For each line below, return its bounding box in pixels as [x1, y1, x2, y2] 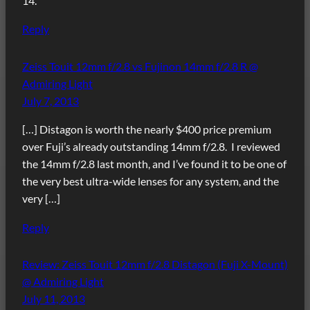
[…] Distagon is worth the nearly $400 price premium [22, 122, 271, 136]
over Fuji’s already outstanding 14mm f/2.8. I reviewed [22, 140, 280, 154]
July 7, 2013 [22, 94, 79, 108]
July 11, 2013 [22, 292, 85, 306]
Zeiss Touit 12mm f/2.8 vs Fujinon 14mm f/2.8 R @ [22, 60, 258, 73]
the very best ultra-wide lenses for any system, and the [22, 174, 279, 188]
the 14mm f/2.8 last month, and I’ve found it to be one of [22, 157, 286, 171]
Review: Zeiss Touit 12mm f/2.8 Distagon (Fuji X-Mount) [22, 257, 288, 271]
